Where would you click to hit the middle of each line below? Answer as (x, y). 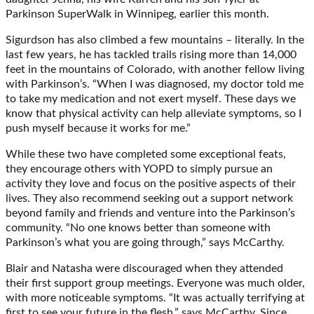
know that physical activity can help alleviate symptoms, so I (153, 113)
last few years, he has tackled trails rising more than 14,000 (151, 54)
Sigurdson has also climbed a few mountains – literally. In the (155, 40)
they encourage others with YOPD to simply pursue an (139, 169)
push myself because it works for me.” (98, 128)
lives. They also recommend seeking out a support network (149, 198)
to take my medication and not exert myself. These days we (151, 98)
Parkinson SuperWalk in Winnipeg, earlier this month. (137, 14)
